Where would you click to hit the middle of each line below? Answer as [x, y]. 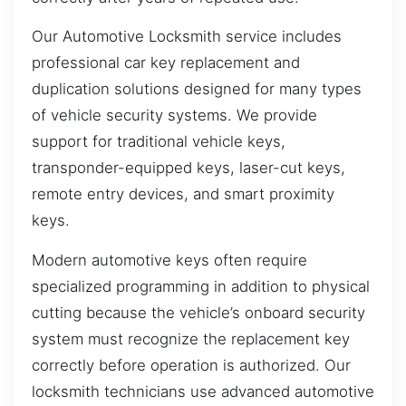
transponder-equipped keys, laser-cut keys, [188, 168]
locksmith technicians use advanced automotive [203, 391]
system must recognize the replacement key [191, 338]
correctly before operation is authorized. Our [191, 365]
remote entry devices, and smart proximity [183, 194]
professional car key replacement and [166, 63]
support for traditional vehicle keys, [159, 142]
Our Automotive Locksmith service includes [187, 37]
